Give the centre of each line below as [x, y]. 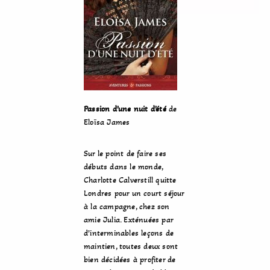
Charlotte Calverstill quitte [130, 180]
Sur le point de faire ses [125, 153]
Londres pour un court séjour [134, 193]
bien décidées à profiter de [130, 259]
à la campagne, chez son [127, 206]
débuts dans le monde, [124, 167]
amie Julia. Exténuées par [128, 220]
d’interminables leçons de [129, 233]
